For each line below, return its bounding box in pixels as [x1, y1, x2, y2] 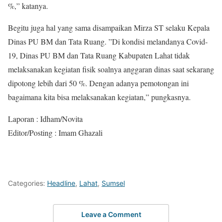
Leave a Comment [81, 210, 141, 219]
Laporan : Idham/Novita [8, 113, 83, 124]
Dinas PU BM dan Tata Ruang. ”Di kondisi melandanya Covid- [8, 36, 208, 47]
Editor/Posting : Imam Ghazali [8, 127, 103, 138]
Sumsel [102, 179, 125, 187]
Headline [47, 179, 75, 187]
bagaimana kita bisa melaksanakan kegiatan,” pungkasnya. [8, 92, 191, 102]
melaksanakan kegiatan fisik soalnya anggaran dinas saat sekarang [8, 64, 214, 74]
